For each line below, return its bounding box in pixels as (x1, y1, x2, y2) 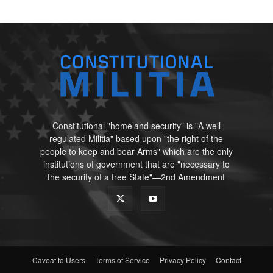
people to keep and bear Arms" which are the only (40, 145, 233, 158)
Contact (215, 255, 241, 266)
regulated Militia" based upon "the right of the (49, 132, 224, 145)
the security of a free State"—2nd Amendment (48, 171, 225, 183)
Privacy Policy (159, 255, 206, 266)
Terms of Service (94, 255, 150, 266)
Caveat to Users (32, 255, 85, 266)
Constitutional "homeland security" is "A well (52, 119, 221, 132)
